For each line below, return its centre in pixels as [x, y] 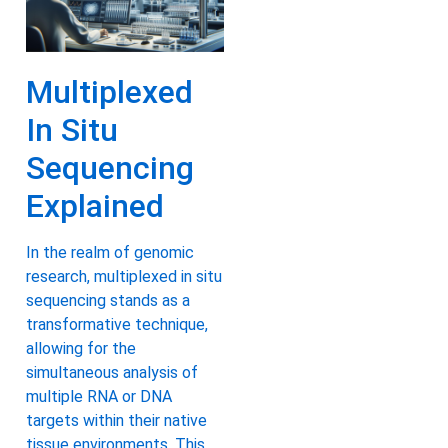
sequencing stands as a [108, 300]
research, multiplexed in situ [124, 276]
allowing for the [81, 348]
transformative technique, [117, 324]
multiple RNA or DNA [99, 396]
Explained [95, 205]
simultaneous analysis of [112, 372]
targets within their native [116, 420]
